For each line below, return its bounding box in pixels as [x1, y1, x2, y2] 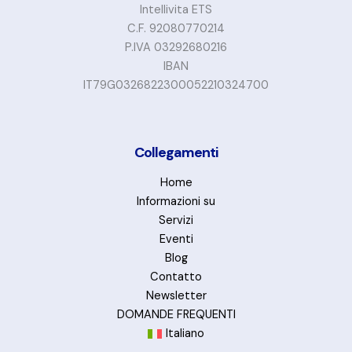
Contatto [150, 269, 202, 284]
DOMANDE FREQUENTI [116, 307, 236, 322]
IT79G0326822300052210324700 [83, 78, 269, 93]
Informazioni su [137, 194, 215, 209]
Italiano [165, 326, 204, 341]
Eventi [159, 232, 193, 247]
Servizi [159, 213, 193, 228]
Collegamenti [134, 143, 218, 162]
